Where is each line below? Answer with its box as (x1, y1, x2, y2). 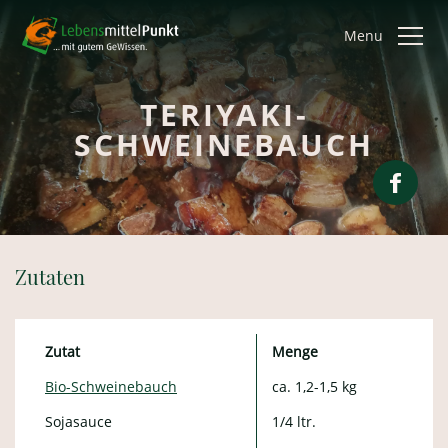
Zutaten (15, 263, 85, 290)
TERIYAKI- (139, 94, 309, 135)
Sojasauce (45, 412, 112, 431)
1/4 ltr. (272, 412, 316, 431)
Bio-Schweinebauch (45, 377, 177, 396)
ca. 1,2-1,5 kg (272, 377, 357, 396)
